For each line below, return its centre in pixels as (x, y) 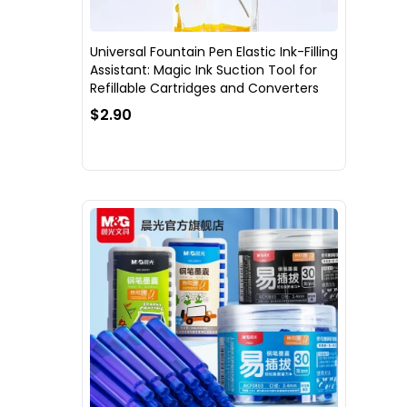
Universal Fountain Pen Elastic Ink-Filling (214, 51)
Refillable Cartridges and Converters (204, 88)
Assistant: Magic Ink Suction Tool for (203, 69)
